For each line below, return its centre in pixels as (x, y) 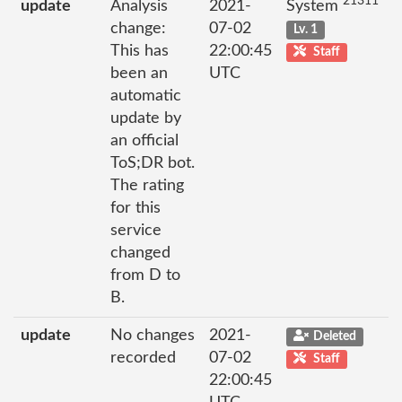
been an (139, 73)
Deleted (334, 336)
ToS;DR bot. (153, 163)
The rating (147, 185)
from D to (145, 275)
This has (140, 51)
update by (146, 118)
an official (144, 140)
